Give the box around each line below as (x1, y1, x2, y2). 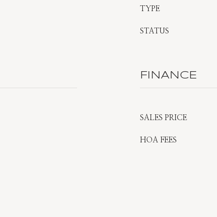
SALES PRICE (140, 114, 187, 122)
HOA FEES (140, 136, 177, 144)
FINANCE (140, 70, 197, 81)
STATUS (140, 27, 169, 35)
